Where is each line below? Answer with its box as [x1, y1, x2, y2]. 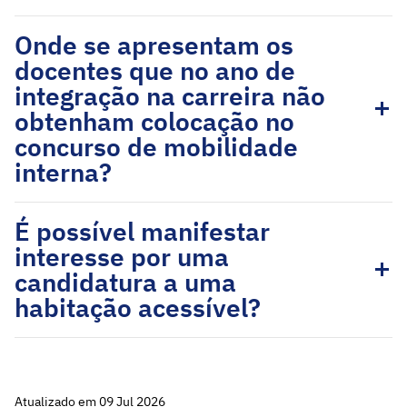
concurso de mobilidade [15, 130, 298, 164]
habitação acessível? [15, 291, 261, 324]
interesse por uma [15, 240, 229, 273]
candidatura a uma [15, 265, 236, 299]
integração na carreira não [15, 79, 325, 113]
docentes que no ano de [15, 54, 295, 87]
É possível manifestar [15, 214, 270, 248]
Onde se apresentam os [15, 28, 293, 62]
